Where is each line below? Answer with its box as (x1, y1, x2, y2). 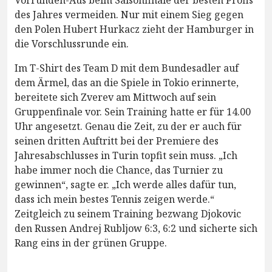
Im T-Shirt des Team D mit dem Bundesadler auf (15, 61, 239, 75)
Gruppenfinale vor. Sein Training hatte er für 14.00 (15, 104, 251, 118)
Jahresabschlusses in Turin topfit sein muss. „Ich (15, 148, 237, 162)
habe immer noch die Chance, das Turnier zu (15, 163, 223, 177)
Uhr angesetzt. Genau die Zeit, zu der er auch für (15, 119, 242, 133)
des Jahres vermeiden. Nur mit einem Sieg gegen (15, 7, 243, 21)
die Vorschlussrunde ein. (15, 36, 129, 50)
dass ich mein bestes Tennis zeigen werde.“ (15, 192, 214, 206)
